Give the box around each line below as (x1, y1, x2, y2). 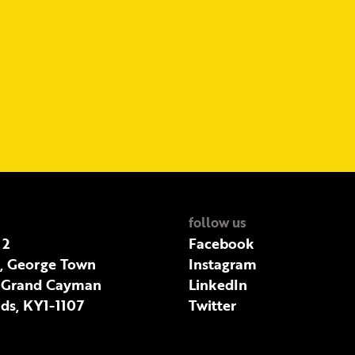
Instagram (189, 253, 257, 274)
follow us (189, 212, 246, 232)
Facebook (189, 232, 254, 254)
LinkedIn (189, 273, 247, 295)
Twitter (189, 294, 236, 315)
